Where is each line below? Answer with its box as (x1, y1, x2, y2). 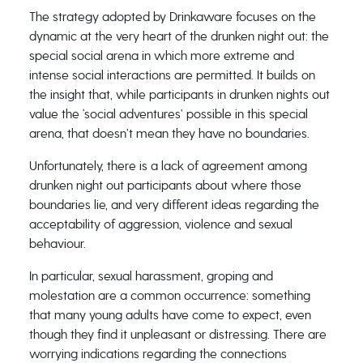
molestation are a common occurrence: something (28, 288, 310, 303)
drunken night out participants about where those (28, 177, 301, 193)
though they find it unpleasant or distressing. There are (28, 327, 327, 342)
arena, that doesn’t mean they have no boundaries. (28, 126, 310, 141)
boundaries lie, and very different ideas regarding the (28, 197, 319, 212)
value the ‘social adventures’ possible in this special (28, 106, 308, 122)
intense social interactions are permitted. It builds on (28, 67, 315, 83)
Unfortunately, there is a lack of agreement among (28, 158, 307, 173)
